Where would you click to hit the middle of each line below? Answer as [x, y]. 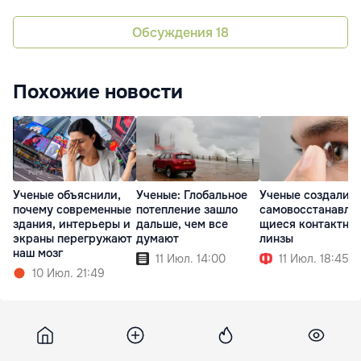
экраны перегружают [73, 238]
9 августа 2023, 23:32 [130, 346]
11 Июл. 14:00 [191, 258]
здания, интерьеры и [72, 224]
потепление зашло [187, 209]
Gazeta [48, 346]
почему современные [72, 209]
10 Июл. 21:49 [68, 273]
